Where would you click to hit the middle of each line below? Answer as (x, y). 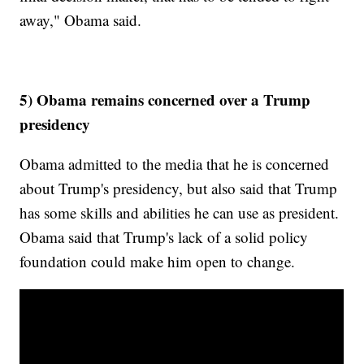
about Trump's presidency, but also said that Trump (179, 188)
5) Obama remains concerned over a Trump (165, 100)
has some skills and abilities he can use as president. (180, 213)
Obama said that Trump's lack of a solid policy (164, 237)
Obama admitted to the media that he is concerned (175, 164)
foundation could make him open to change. (160, 262)
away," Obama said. (83, 20)
